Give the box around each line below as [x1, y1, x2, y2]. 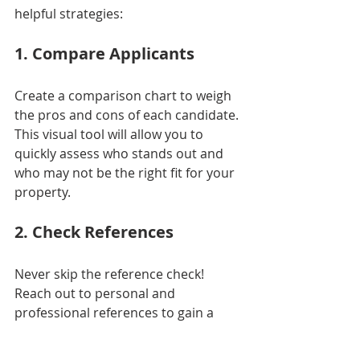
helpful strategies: [14, 5, 123, 23]
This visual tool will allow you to [14, 125, 207, 144]
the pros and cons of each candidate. [14, 106, 242, 125]
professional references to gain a [14, 304, 217, 322]
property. [14, 183, 71, 202]
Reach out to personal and [14, 284, 178, 303]
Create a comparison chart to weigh [14, 87, 235, 105]
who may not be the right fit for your [14, 164, 238, 182]
